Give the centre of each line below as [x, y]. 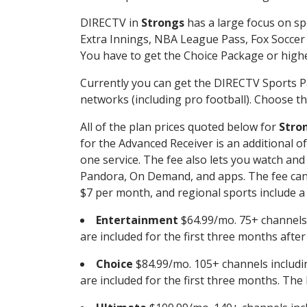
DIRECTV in [111, 22]
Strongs [163, 22]
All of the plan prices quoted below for [180, 126]
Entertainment [137, 220]
